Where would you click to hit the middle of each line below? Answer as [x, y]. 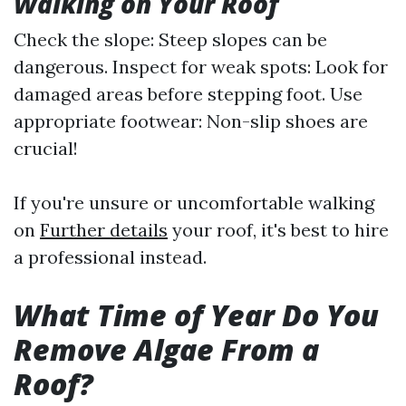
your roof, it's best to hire [278, 230]
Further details [104, 230]
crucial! [46, 148]
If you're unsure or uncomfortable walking [194, 203]
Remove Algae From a [166, 349]
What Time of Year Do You [196, 315]
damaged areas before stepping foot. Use [188, 94]
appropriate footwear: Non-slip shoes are [191, 121]
